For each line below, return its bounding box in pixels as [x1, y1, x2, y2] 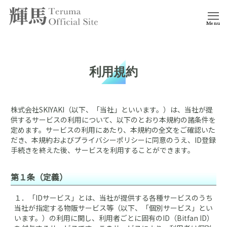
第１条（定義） [11, 171, 67, 183]
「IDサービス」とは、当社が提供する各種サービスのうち [28, 193, 213, 203]
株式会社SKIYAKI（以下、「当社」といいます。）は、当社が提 [11, 104, 213, 115]
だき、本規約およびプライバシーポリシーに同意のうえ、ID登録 [11, 135, 216, 145]
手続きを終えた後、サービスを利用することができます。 [11, 145, 195, 155]
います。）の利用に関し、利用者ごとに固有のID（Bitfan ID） [14, 213, 214, 223]
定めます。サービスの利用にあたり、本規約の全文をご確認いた [11, 125, 215, 135]
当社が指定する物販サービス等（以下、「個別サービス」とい [14, 203, 213, 213]
